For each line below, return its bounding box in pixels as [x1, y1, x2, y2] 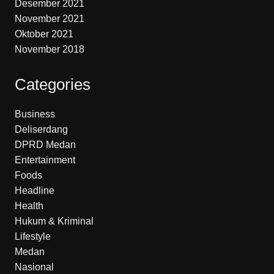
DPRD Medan [14, 139, 76, 150]
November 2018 [14, 43, 84, 54]
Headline [14, 185, 54, 196]
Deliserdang [14, 124, 68, 135]
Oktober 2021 [14, 28, 73, 39]
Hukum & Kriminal [14, 215, 94, 226]
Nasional [14, 261, 54, 272]
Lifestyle [14, 231, 51, 242]
